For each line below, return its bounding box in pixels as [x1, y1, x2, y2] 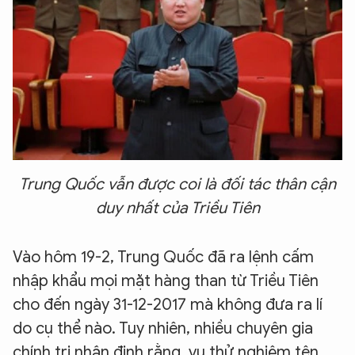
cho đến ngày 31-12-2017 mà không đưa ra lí [13, 295, 323, 315]
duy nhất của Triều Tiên [95, 198, 260, 218]
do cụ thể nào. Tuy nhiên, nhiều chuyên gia [13, 319, 313, 338]
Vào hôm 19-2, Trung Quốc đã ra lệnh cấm [13, 247, 314, 267]
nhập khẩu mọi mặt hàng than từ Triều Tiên [13, 271, 319, 291]
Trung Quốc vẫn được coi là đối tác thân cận [19, 174, 336, 194]
